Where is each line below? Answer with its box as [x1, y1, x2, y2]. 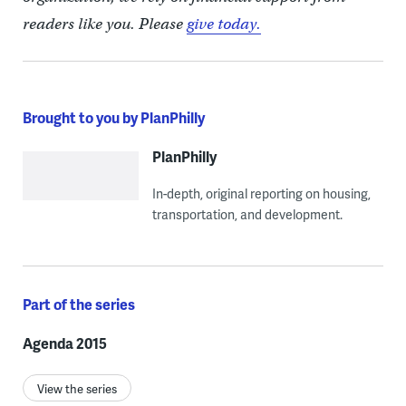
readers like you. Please [22, 14, 187, 34]
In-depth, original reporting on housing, [151, 184, 371, 202]
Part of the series [22, 293, 135, 314]
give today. [186, 14, 261, 34]
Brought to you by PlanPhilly [22, 106, 205, 128]
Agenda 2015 [22, 332, 107, 353]
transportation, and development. [151, 205, 343, 223]
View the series [36, 380, 117, 397]
